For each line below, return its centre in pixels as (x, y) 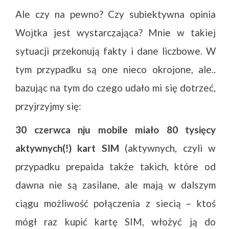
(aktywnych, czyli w (167, 148)
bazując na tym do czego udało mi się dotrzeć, (116, 88)
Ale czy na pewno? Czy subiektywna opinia (116, 14)
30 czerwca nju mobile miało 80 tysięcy (116, 130)
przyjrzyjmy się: (48, 106)
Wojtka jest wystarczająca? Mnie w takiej (116, 32)
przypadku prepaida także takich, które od (116, 166)
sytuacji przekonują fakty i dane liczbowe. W (116, 51)
